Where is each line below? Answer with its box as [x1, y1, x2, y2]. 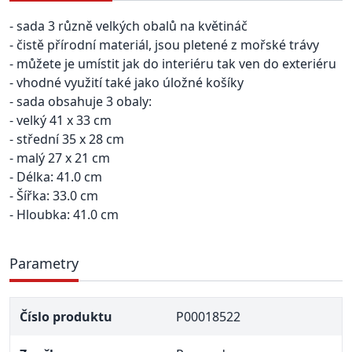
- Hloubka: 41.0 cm [9, 206, 119, 224]
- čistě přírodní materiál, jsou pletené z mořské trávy [9, 36, 319, 54]
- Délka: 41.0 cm [9, 168, 102, 186]
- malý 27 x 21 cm [9, 149, 110, 167]
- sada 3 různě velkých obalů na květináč [9, 17, 247, 35]
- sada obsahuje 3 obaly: [9, 93, 152, 111]
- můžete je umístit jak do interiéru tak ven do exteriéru [9, 55, 336, 73]
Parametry [9, 254, 79, 273]
